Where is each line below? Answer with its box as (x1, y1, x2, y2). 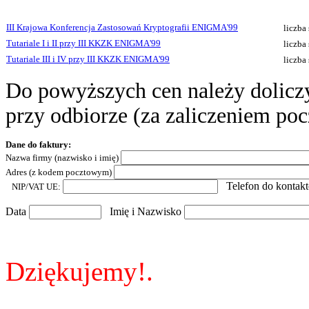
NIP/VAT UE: (6, 181, 63, 192)
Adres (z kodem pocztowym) (6, 167, 114, 177)
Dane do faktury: (6, 139, 71, 150)
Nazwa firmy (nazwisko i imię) (6, 152, 121, 163)
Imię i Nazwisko (101, 206, 184, 217)
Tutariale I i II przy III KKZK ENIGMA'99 (6, 38, 161, 48)
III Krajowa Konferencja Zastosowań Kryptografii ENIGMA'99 (6, 22, 238, 32)
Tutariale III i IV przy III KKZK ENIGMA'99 (6, 54, 170, 64)
